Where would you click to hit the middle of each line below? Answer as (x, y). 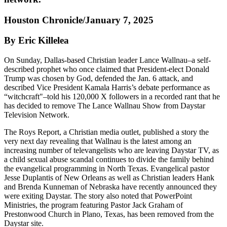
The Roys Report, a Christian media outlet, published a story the (106, 132)
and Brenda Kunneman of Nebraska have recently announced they (110, 187)
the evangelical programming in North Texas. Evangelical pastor (107, 169)
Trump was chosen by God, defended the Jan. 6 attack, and (99, 79)
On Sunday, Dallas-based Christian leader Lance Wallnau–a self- (107, 60)
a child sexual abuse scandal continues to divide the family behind (109, 160)
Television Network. (37, 115)
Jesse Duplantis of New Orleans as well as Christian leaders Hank (109, 178)
